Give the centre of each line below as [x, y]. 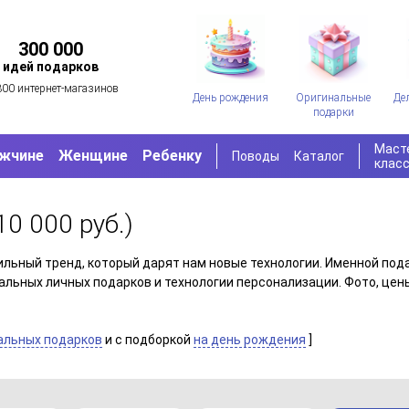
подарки [333, 113]
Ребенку [173, 156]
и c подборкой [148, 340]
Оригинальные [334, 98]
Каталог [320, 157]
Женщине [94, 156]
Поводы [256, 157]
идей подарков [51, 66]
